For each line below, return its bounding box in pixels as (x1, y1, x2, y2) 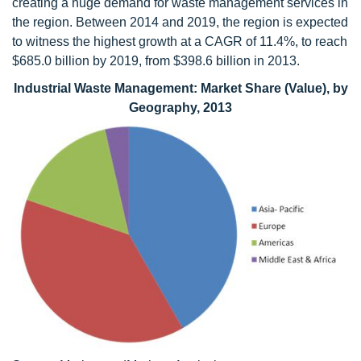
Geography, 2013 (129, 101, 232, 114)
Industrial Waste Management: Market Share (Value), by (13, 81, 348, 95)
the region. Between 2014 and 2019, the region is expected (12, 15, 348, 29)
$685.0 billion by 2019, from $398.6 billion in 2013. (12, 54, 300, 68)
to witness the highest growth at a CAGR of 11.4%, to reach (12, 35, 347, 48)
